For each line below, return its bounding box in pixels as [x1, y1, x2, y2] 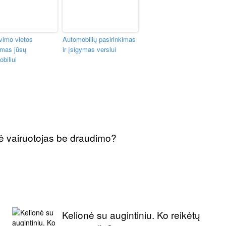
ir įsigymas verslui [63, 44, 116, 54]
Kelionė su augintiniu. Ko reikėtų [62, 207, 200, 221]
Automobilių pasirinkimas [63, 34, 136, 44]
